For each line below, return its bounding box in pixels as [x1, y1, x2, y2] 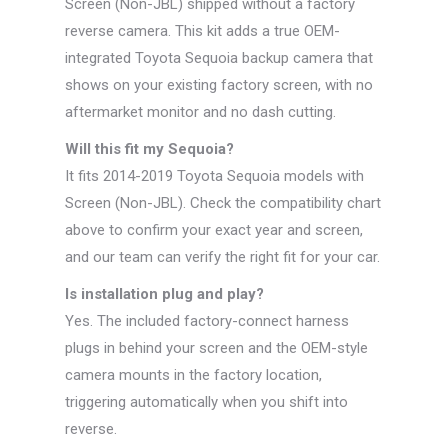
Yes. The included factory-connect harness [64, 312, 349, 331]
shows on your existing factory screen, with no [64, 76, 373, 95]
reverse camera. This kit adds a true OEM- [64, 22, 340, 41]
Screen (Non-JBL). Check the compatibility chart [64, 194, 381, 213]
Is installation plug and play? [64, 285, 264, 304]
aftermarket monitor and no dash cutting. [64, 103, 336, 122]
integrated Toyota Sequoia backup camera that [64, 49, 373, 68]
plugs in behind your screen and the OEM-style [64, 339, 368, 358]
